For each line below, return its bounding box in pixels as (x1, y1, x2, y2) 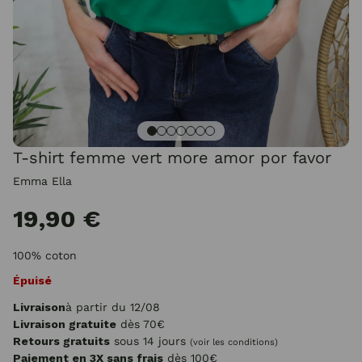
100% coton (13, 249, 77, 262)
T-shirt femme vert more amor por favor (13, 148, 331, 167)
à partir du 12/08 (65, 301, 160, 314)
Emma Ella (13, 175, 72, 187)
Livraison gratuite (13, 318, 116, 330)
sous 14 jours (110, 335, 190, 347)
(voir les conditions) (190, 337, 278, 347)
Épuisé (13, 274, 52, 287)
